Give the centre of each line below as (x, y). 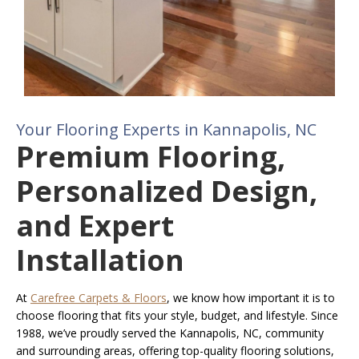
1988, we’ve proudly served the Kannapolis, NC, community (170, 333)
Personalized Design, (167, 192)
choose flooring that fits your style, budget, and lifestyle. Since (177, 316)
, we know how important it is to (251, 298)
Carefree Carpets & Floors (99, 298)
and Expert (95, 226)
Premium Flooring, (151, 157)
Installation (100, 260)
